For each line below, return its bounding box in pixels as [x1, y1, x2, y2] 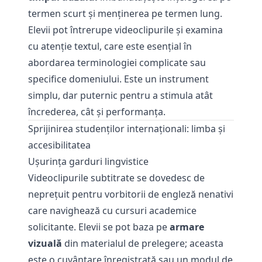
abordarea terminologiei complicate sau [28, 56, 206, 69]
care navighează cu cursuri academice [28, 204, 196, 217]
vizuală [28, 237, 62, 250]
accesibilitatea [28, 139, 91, 151]
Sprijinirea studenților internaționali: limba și [28, 122, 225, 135]
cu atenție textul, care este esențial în [28, 40, 192, 53]
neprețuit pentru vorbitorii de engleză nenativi [28, 188, 233, 201]
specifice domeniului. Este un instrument [28, 73, 209, 85]
